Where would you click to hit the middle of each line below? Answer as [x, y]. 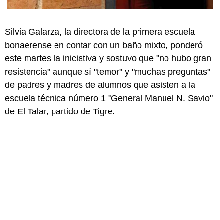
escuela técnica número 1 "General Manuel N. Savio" [109, 98]
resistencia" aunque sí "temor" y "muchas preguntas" [108, 72]
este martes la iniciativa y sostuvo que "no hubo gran [108, 59]
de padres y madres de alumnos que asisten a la [100, 85]
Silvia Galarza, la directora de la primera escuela [100, 32]
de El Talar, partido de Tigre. [60, 112]
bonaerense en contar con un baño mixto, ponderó [104, 45]
